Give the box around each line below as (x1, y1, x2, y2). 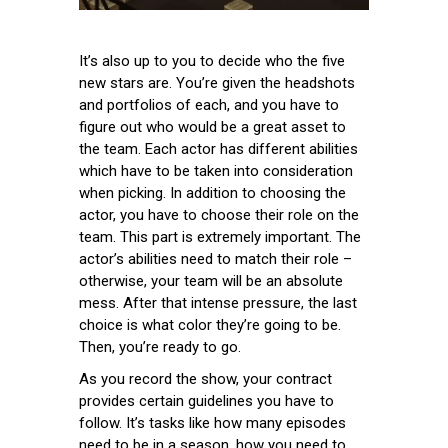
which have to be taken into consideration (79, 161, 353, 180)
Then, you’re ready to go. (79, 337, 241, 356)
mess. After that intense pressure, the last (79, 293, 357, 312)
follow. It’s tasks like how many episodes (79, 413, 346, 432)
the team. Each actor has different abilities (79, 139, 358, 158)
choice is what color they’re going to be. (79, 315, 341, 334)
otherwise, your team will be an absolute (79, 271, 343, 290)
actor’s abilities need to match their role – (79, 249, 352, 268)
